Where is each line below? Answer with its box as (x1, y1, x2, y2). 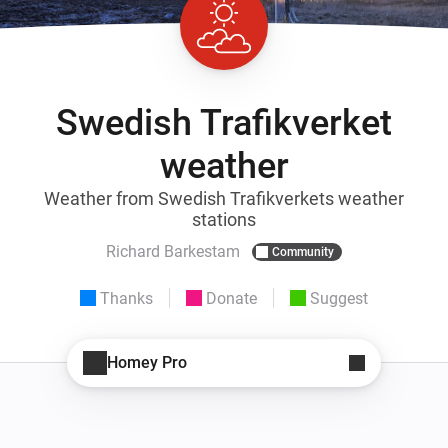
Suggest (310, 288, 368, 308)
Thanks (100, 288, 153, 308)
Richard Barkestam (106, 242, 240, 262)
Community (272, 244, 334, 259)
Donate (206, 288, 257, 308)
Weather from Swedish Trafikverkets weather (44, 187, 404, 209)
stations (192, 208, 256, 230)
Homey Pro (107, 353, 187, 373)
